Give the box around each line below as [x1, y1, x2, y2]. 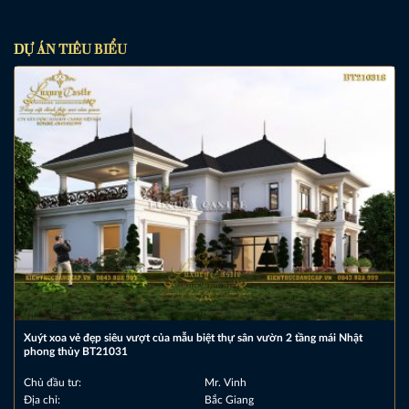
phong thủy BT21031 [23, 346, 128, 358]
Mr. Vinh [204, 377, 246, 389]
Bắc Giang [204, 394, 254, 406]
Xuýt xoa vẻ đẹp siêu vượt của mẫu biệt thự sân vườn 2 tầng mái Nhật [23, 332, 362, 344]
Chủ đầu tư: [23, 377, 81, 389]
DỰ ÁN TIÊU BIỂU [14, 37, 127, 58]
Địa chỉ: [23, 394, 60, 406]
